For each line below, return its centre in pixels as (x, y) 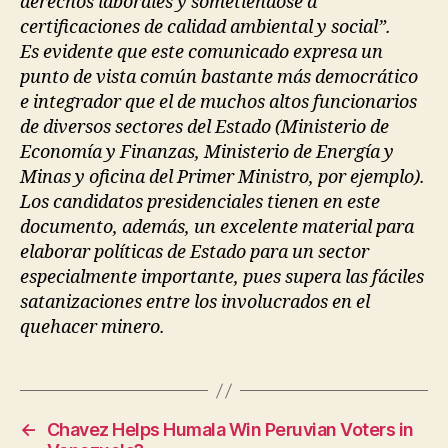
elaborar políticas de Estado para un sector (194, 252)
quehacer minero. (92, 327)
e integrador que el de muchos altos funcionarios (218, 102)
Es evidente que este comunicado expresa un (201, 52)
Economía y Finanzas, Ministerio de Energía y (207, 152)
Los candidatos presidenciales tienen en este (200, 202)
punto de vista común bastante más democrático (219, 77)
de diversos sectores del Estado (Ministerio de (204, 127)
